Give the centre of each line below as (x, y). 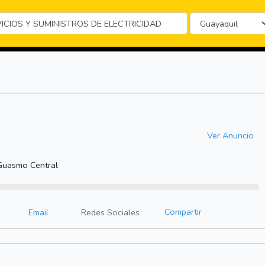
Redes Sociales (110, 213)
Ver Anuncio (230, 135)
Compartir (183, 212)
